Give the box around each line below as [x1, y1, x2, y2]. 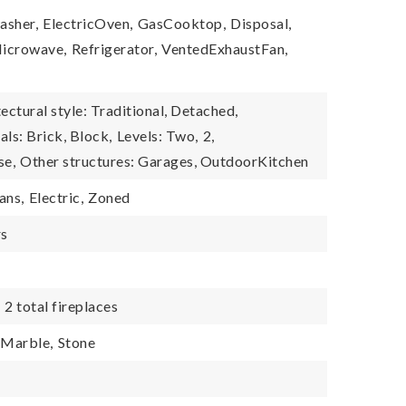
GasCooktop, [137, 14, 227, 32]
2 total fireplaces [5, 297, 119, 314]
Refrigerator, [71, 40, 158, 57]
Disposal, [230, 14, 292, 32]
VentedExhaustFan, [161, 40, 288, 57]
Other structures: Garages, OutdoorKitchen [20, 152, 309, 169]
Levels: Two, [116, 127, 198, 144]
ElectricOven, [43, 14, 133, 32]
